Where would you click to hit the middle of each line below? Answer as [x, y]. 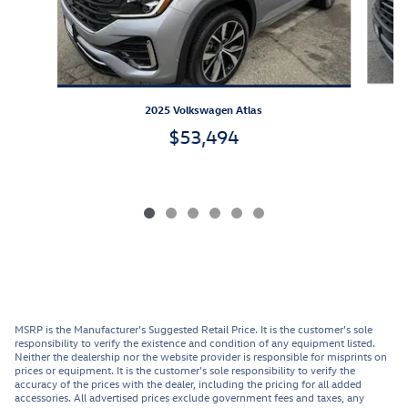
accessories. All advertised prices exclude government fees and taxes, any [189, 398]
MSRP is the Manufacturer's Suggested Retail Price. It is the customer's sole [194, 329]
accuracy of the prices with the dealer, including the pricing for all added [188, 384]
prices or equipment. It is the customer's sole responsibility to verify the [185, 370]
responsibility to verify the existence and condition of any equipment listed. [195, 343]
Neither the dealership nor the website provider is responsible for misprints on [201, 357]
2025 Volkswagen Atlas [204, 110]
